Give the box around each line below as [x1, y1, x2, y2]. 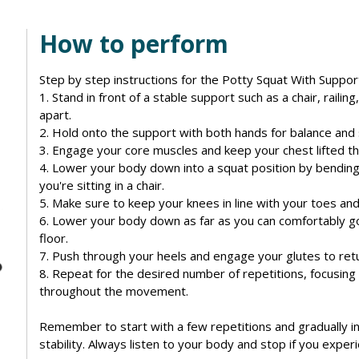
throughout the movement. [39, 282, 188, 299]
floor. [39, 229, 68, 246]
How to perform [39, 26, 228, 60]
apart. [39, 106, 71, 123]
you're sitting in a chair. [39, 176, 164, 193]
